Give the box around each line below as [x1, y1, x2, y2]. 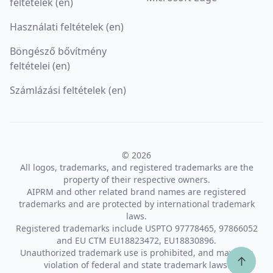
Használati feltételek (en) [10, 19, 124, 34]
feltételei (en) [10, 58, 70, 73]
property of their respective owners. [63, 173, 210, 185]
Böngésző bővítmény [10, 44, 107, 58]
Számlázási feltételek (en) [10, 83, 126, 97]
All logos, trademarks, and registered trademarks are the [19, 161, 253, 173]
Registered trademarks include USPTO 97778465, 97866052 [15, 222, 258, 234]
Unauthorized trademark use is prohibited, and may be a [19, 246, 253, 258]
